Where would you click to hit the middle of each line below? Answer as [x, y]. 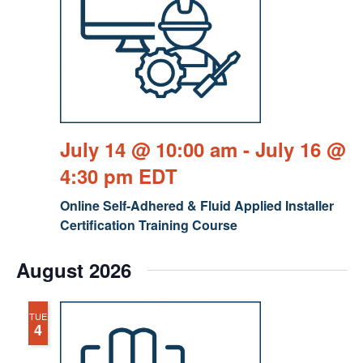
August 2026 [73, 270]
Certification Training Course [148, 225]
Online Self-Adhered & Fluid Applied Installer [196, 206]
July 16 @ [300, 149]
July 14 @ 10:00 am [148, 149]
